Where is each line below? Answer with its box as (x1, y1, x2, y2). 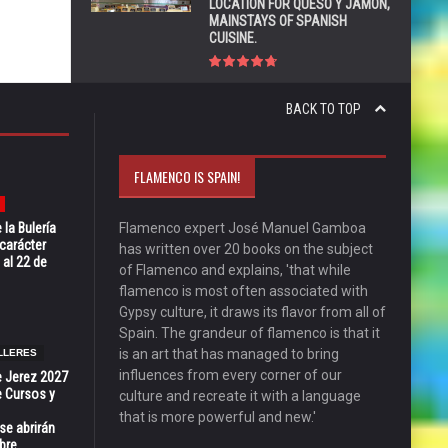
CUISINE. (209, 29, 257, 46)
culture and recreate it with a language (118, 387, 361, 404)
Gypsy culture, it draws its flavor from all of (118, 303, 386, 320)
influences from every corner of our (118, 366, 342, 383)
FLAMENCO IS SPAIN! (133, 165, 240, 187)
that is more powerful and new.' (118, 408, 316, 425)
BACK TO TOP (286, 100, 364, 117)
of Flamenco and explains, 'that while (118, 261, 351, 278)
